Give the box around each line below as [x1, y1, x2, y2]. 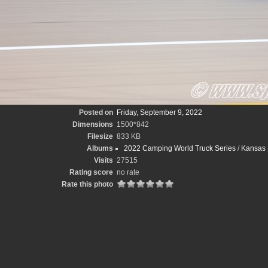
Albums [86, 144, 113, 153]
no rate [116, 168, 139, 176]
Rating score [69, 168, 113, 176]
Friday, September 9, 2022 [116, 108, 202, 117]
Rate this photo [61, 180, 113, 188]
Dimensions [72, 120, 113, 129]
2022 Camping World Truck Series [123, 144, 236, 153]
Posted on [78, 108, 113, 117]
